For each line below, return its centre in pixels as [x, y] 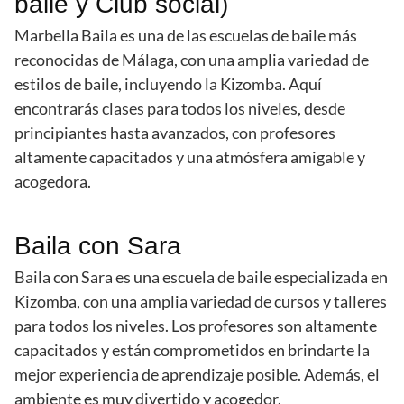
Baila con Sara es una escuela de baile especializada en [201, 277]
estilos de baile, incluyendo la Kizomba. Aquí [168, 84]
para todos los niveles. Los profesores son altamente [196, 326]
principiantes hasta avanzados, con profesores [175, 133]
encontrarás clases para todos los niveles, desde [180, 109]
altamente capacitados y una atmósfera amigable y [190, 157]
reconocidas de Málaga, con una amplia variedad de [192, 60]
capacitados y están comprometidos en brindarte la [192, 350]
